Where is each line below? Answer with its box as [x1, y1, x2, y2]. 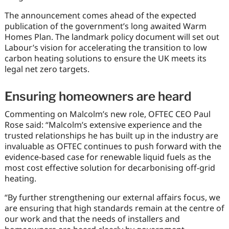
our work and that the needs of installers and [4, 213, 180, 224]
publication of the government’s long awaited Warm [4, 20, 207, 32]
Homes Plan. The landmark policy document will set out [4, 31, 219, 43]
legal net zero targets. [4, 63, 89, 75]
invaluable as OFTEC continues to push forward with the [4, 140, 221, 152]
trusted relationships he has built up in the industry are [4, 129, 218, 141]
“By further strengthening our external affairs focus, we [4, 191, 220, 203]
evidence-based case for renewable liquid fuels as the [4, 151, 211, 163]
